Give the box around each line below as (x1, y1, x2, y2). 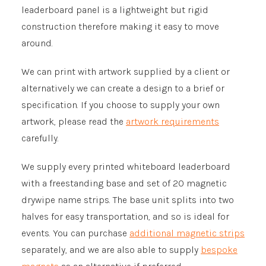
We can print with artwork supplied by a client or (21, 66, 230, 77)
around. (21, 37, 53, 49)
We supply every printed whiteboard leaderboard (21, 161, 230, 172)
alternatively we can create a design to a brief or (21, 83, 224, 94)
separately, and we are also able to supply (21, 244, 201, 255)
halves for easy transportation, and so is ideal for (21, 211, 229, 222)
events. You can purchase (21, 227, 129, 239)
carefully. (21, 132, 59, 144)
